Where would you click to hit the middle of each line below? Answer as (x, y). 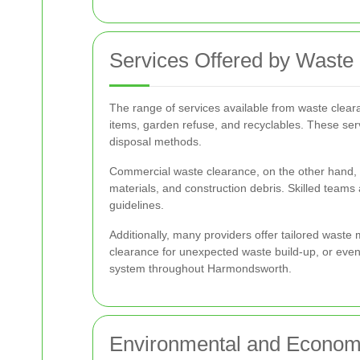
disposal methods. (155, 141)
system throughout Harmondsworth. (200, 268)
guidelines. (137, 205)
